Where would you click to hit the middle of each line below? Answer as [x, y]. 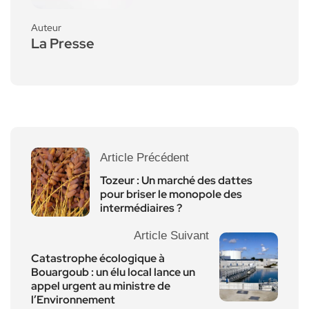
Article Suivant [171, 235]
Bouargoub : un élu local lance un [113, 272]
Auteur [46, 27]
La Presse [63, 43]
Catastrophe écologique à [98, 258]
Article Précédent [144, 157]
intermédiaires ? [141, 208]
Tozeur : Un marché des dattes [176, 180]
